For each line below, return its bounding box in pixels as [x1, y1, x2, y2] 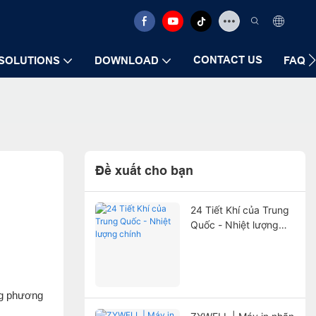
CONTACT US [193, 54, 262, 66]
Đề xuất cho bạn [95, 164, 193, 178]
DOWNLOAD [95, 54, 159, 66]
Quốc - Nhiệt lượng [190, 218, 279, 231]
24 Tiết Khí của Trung [190, 203, 289, 216]
